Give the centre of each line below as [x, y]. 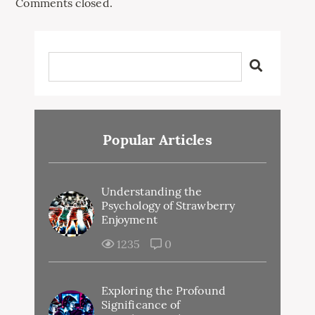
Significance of [141, 304]
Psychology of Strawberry [168, 205]
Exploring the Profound [163, 290]
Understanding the [152, 191]
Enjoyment [129, 219]
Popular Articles [157, 139]
